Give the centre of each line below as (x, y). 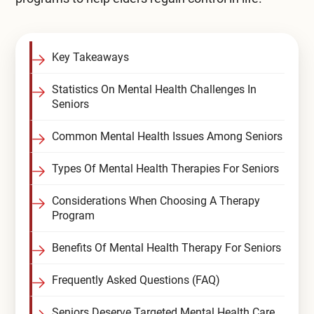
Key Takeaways (90, 57)
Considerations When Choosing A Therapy (156, 201)
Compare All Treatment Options (150, 20)
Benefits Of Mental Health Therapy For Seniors (166, 248)
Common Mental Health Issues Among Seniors (167, 136)
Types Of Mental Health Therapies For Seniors (165, 169)
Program (73, 216)
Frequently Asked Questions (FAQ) (136, 280)
